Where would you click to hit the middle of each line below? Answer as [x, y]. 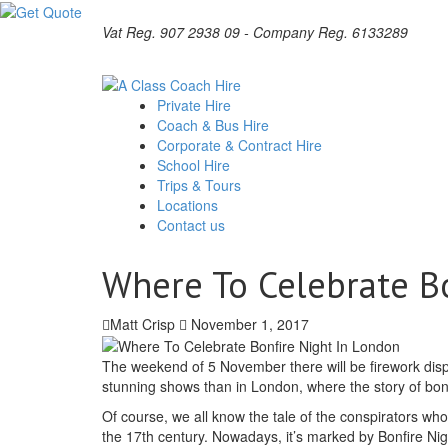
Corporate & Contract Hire [241, 144]
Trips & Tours [201, 184]
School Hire [195, 164]
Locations [187, 204]
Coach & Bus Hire [215, 124]
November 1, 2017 [248, 323]
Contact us [193, 224]
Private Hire [196, 104]
